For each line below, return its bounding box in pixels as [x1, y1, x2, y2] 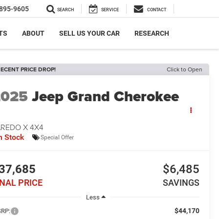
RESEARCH [134, 29, 169, 38]
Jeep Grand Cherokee [32, 86, 179, 108]
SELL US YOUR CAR [59, 29, 120, 38]
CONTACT [147, 7, 166, 13]
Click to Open [167, 65, 202, 73]
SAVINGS [162, 177, 199, 188]
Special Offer [41, 133, 74, 141]
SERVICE [101, 7, 119, 13]
